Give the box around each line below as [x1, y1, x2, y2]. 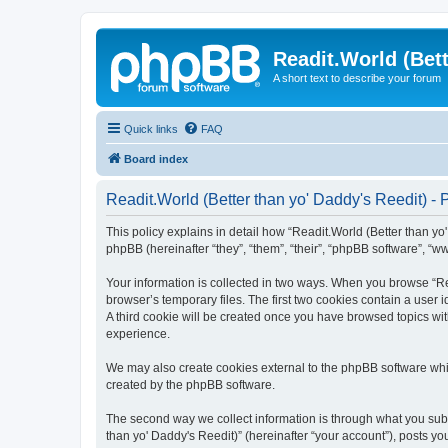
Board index [124, 152, 188, 165]
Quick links [124, 122, 178, 135]
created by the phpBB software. [106, 377, 275, 392]
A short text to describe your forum [273, 72, 441, 84]
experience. [106, 326, 170, 341]
